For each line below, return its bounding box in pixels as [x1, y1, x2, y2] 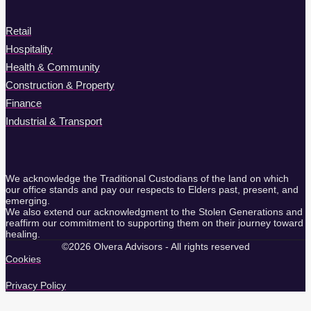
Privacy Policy [6, 279, 66, 291]
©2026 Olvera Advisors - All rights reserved [61, 240, 250, 252]
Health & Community [6, 60, 100, 73]
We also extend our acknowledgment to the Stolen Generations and [6, 205, 303, 217]
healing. [6, 228, 40, 239]
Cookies [6, 253, 41, 264]
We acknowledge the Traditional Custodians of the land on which [6, 172, 289, 184]
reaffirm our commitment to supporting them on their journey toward [6, 217, 303, 228]
